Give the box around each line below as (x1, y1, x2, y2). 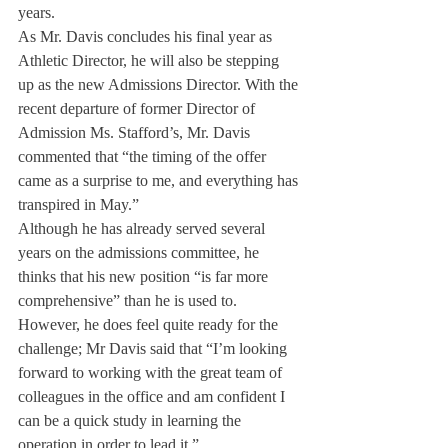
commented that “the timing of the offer (18, 148, 270, 165)
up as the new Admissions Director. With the (18, 76, 302, 93)
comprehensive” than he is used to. (18, 292, 241, 309)
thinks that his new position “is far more (18, 268, 272, 285)
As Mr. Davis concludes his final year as (18, 28, 276, 45)
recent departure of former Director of (18, 100, 259, 117)
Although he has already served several (18, 220, 269, 237)
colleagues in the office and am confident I (18, 388, 289, 405)
